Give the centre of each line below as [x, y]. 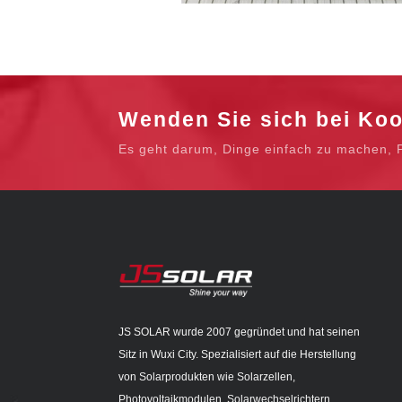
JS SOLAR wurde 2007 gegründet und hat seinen [239, 332]
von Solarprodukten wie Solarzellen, [207, 376]
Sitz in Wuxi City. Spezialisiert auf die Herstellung [237, 354]
